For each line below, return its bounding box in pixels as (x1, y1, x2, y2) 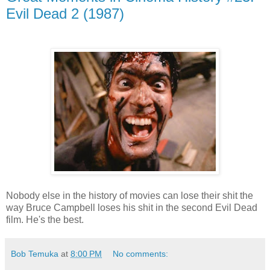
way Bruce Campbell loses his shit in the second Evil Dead (6, 202, 257, 213)
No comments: (113, 249, 169, 259)
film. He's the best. (6, 215, 84, 225)
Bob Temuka (11, 249, 58, 259)
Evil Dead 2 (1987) (6, 5, 124, 22)
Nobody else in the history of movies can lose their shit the (6, 190, 253, 201)
